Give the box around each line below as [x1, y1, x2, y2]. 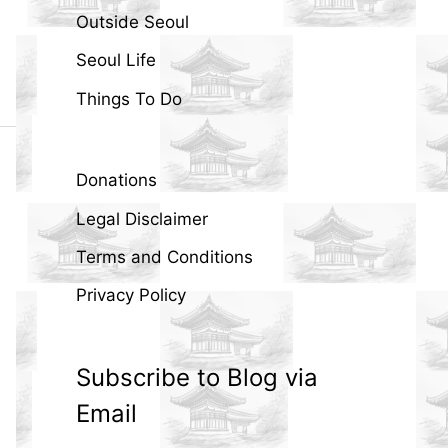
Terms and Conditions [76, 246, 253, 267]
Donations [76, 170, 157, 191]
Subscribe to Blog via [76, 362, 318, 392]
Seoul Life [76, 50, 156, 71]
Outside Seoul [76, 12, 189, 33]
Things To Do [76, 88, 182, 109]
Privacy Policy [76, 285, 186, 306]
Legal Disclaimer [76, 208, 208, 229]
